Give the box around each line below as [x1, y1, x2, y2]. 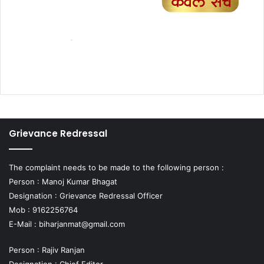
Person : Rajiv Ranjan [9, 245, 85, 255]
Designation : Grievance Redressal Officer [9, 190, 163, 200]
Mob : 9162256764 [9, 204, 78, 214]
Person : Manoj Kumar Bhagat [9, 176, 117, 186]
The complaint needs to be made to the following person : [9, 162, 224, 172]
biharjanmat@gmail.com [39, 219, 125, 229]
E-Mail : [9, 219, 39, 229]
